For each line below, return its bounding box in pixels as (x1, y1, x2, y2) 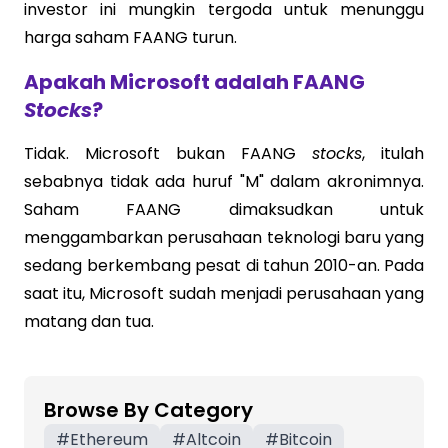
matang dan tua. (24, 310, 154, 333)
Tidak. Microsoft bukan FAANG (24, 142, 312, 165)
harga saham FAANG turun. (24, 26, 237, 49)
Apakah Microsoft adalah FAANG (24, 68, 365, 96)
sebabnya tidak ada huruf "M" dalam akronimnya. (24, 170, 424, 193)
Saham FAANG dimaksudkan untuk (24, 198, 424, 221)
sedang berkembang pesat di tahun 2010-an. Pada (24, 254, 424, 277)
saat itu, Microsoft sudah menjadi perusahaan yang (24, 282, 424, 305)
